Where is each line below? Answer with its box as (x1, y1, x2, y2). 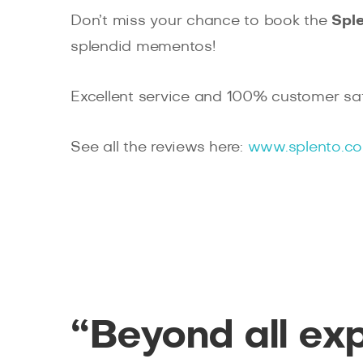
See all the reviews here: (70, 140, 248, 156)
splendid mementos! (70, 40, 216, 55)
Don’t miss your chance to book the (70, 14, 332, 29)
